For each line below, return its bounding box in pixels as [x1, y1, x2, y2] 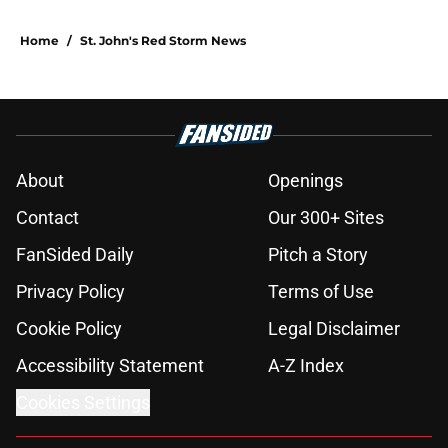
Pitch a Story [268, 244, 368, 266]
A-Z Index [268, 355, 344, 377]
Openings [268, 170, 343, 192]
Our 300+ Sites [268, 207, 384, 229]
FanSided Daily [16, 244, 134, 266]
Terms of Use [268, 281, 374, 303]
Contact [16, 207, 79, 229]
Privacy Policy [16, 281, 125, 303]
